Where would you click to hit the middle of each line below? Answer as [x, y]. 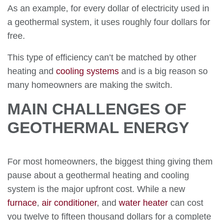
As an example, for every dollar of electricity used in [108, 8]
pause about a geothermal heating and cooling [98, 175]
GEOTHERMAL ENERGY [100, 128]
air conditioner [69, 203]
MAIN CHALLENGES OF [97, 109]
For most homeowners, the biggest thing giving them [110, 162]
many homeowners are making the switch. [90, 85]
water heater [143, 203]
